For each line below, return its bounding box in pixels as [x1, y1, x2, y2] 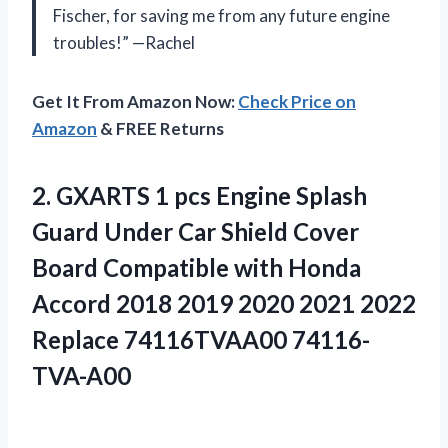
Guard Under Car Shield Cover [32, 217, 359, 247]
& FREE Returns [97, 118, 224, 140]
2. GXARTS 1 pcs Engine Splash [32, 181, 367, 211]
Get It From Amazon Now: [32, 91, 238, 113]
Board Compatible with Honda [32, 253, 361, 283]
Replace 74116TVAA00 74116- [32, 325, 370, 355]
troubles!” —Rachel [53, 32, 195, 54]
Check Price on [238, 91, 356, 113]
